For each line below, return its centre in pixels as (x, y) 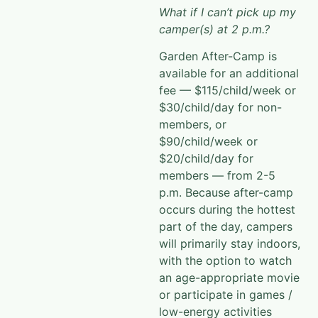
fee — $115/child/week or (227, 91)
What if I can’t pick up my (227, 12)
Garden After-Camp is (218, 56)
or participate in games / (226, 295)
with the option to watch (225, 261)
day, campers (257, 227)
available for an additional (229, 73)
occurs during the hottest (227, 210)
